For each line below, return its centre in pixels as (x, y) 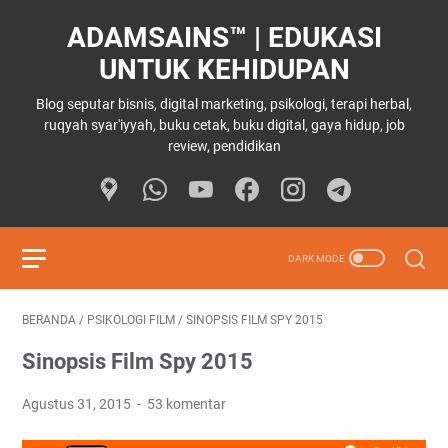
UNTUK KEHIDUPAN (224, 69)
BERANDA (49, 320)
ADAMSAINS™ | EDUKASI (224, 37)
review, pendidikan (224, 146)
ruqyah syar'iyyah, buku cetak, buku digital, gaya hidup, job (224, 125)
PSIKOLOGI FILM (131, 320)
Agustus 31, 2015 (78, 404)
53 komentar (187, 404)
